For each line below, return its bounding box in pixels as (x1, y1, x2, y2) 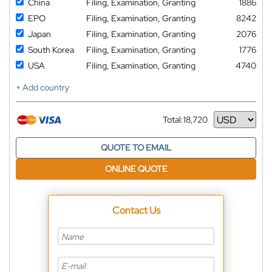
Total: (163, 114, 183, 126)
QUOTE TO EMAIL (101, 142, 171, 154)
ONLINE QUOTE (104, 163, 168, 175)
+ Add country (16, 82, 69, 93)
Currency (163, 118, 198, 130)
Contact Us (112, 204, 160, 217)
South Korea (28, 44, 74, 56)
